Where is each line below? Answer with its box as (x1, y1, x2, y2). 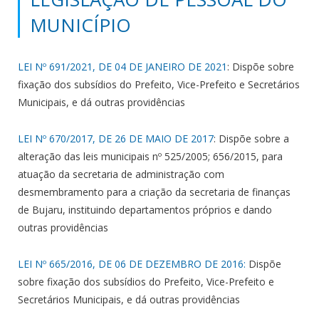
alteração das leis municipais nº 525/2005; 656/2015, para (18, 149, 283, 163)
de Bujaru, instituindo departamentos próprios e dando (18, 202, 272, 216)
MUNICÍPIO (30, 11, 131, 38)
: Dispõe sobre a (214, 131, 289, 145)
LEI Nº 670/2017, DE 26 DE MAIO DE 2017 (18, 131, 214, 145)
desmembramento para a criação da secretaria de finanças (18, 184, 291, 199)
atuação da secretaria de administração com (18, 167, 224, 181)
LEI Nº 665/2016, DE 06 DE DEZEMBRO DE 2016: (18, 256, 246, 271)
